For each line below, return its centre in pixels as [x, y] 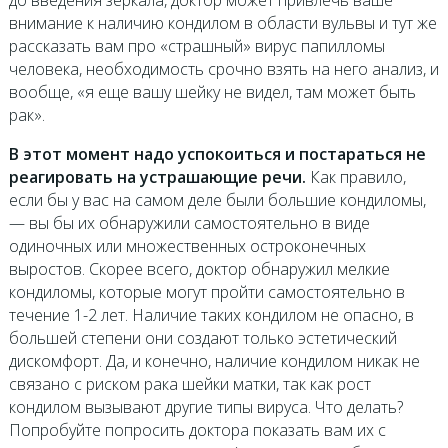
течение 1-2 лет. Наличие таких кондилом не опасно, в [211, 315]
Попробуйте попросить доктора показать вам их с [197, 430]
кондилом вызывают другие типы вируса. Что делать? [205, 407]
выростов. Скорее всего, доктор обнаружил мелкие [199, 269]
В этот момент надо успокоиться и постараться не [217, 154]
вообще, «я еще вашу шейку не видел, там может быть [212, 92]
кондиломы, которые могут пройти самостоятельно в [206, 292]
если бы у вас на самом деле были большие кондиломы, [217, 200]
